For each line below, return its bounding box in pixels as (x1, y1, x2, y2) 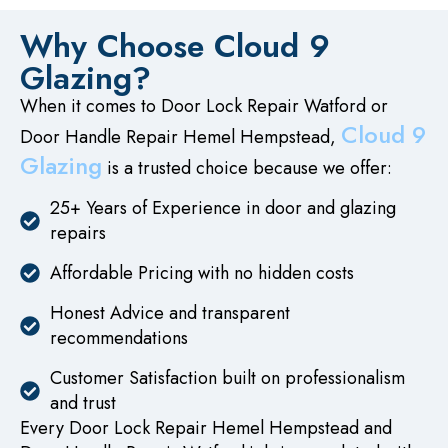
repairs (50, 219, 106, 246)
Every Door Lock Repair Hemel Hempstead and (20, 414, 392, 441)
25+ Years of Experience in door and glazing (50, 194, 396, 221)
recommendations (50, 324, 188, 351)
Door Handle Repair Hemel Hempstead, (20, 124, 341, 151)
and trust (50, 389, 116, 416)
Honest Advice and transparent (50, 299, 290, 326)
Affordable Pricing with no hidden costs (50, 259, 354, 286)
